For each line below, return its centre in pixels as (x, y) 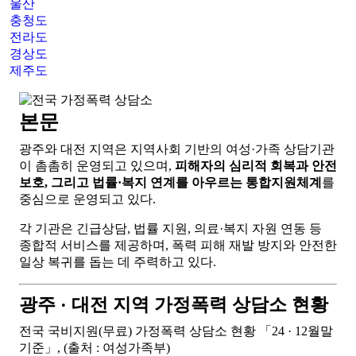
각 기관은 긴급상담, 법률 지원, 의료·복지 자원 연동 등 (170, 228)
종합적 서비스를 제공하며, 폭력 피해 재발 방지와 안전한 (178, 245)
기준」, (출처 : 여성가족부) (95, 348)
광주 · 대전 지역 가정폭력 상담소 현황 (174, 304)
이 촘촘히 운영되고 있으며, (97, 166)
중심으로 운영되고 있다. (87, 199)
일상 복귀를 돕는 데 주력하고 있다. (118, 262)
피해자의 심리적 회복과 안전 (256, 166)
